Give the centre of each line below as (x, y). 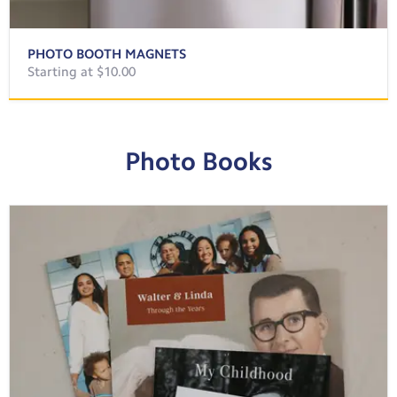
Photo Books (198, 161)
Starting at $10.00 (82, 71)
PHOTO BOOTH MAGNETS (107, 54)
